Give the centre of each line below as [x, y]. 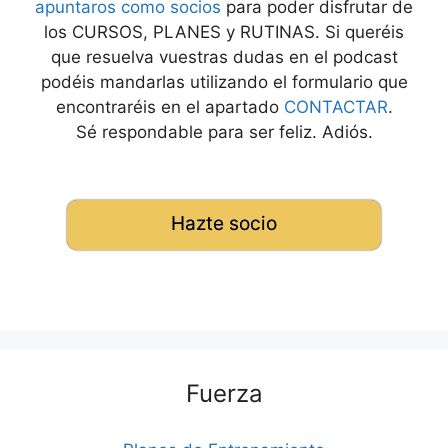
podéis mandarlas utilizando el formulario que [224, 81]
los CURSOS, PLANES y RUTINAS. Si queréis [224, 31]
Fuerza [224, 393]
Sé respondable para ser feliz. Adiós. [224, 131]
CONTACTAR [335, 106]
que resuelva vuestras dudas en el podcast [224, 56]
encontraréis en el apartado [169, 106]
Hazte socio [223, 223]
